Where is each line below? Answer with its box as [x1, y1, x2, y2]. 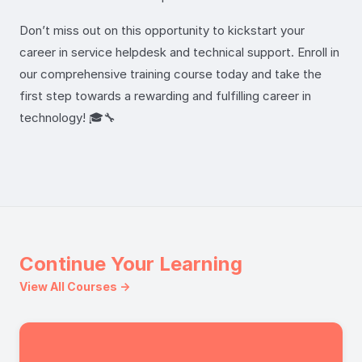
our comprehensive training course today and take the [19, 65, 322, 82]
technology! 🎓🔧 [19, 109, 116, 125]
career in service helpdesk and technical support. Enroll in [19, 44, 339, 60]
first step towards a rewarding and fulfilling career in [19, 87, 311, 103]
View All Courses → [19, 279, 130, 293]
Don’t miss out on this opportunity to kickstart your [19, 22, 305, 38]
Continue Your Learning [19, 251, 242, 276]
